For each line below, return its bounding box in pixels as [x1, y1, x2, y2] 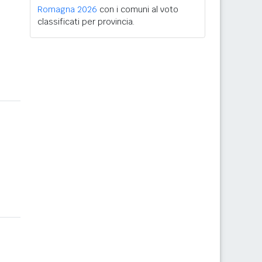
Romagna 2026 [37, 4, 97, 15]
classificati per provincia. [37, 16, 135, 27]
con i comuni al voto [97, 4, 178, 15]
